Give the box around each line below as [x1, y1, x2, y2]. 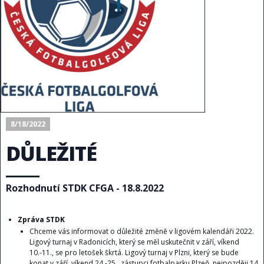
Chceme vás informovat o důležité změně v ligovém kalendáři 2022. [29, 226, 254, 236]
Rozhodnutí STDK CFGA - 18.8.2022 [5, 181, 164, 194]
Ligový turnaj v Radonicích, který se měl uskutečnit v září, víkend [29, 236, 239, 247]
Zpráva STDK [17, 214, 65, 225]
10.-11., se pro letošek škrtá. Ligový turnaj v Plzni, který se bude [29, 247, 239, 258]
